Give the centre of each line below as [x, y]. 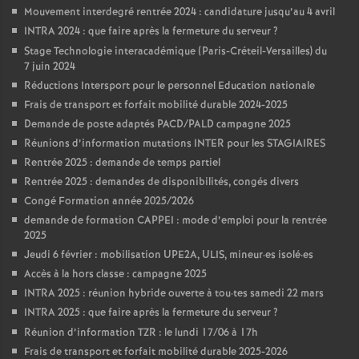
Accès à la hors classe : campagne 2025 [115, 274]
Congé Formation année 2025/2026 [109, 202]
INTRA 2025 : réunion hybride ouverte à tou [127, 294]
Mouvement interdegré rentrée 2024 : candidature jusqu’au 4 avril [179, 12]
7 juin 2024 [50, 67]
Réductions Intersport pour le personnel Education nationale [169, 86]
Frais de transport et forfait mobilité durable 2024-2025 [156, 105]
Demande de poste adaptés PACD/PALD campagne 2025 [157, 125]
